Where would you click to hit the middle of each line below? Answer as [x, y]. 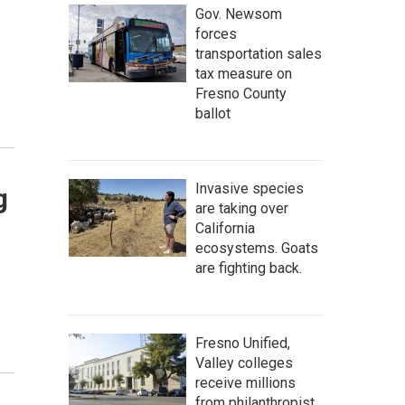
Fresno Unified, [243, 343]
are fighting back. [249, 268]
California [225, 228]
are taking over [242, 208]
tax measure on [244, 74]
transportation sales [259, 54]
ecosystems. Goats [257, 248]
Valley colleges [244, 363]
